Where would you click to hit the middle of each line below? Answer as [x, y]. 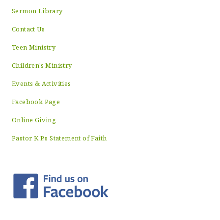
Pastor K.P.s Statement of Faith [59, 138]
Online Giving [34, 120]
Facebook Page [36, 102]
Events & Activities [41, 83]
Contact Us [28, 29]
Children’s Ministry [42, 65]
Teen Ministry [34, 47]
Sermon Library [37, 11]
